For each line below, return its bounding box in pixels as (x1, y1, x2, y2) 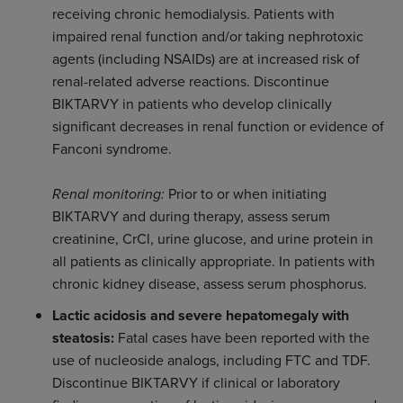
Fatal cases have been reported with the (113, 327, 370, 347)
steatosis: (51, 327, 114, 348)
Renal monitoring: (51, 184, 165, 204)
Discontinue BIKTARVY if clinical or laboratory (51, 372, 340, 392)
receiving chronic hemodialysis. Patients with (51, 4, 335, 23)
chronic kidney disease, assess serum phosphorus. (51, 273, 367, 293)
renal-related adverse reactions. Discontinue (51, 71, 329, 91)
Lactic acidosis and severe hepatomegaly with (51, 305, 349, 326)
